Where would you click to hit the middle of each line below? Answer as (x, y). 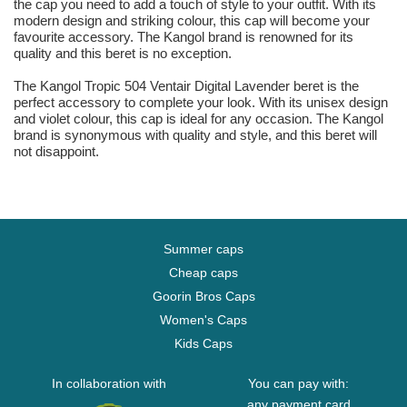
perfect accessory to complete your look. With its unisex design (201, 103)
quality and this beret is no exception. (123, 54)
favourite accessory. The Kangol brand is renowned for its (184, 37)
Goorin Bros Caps (203, 297)
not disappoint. (56, 152)
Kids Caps (203, 344)
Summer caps (203, 249)
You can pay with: (298, 384)
